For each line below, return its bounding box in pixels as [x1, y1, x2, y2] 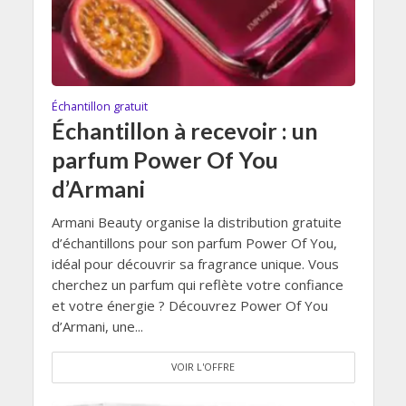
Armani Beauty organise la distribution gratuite [51, 213, 342, 232]
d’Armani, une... [51, 317, 143, 336]
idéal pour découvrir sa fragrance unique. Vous [51, 255, 339, 274]
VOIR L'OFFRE [171, 361, 235, 374]
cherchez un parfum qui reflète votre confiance [51, 275, 343, 295]
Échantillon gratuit [51, 99, 148, 115]
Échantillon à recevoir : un [51, 117, 318, 145]
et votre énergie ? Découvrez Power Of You [51, 296, 328, 315]
